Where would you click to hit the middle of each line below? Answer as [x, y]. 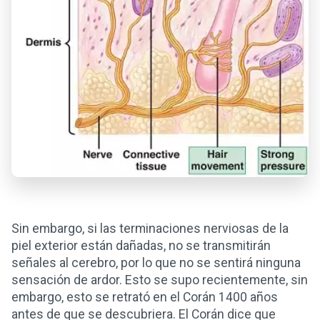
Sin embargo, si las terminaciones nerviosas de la [150, 228]
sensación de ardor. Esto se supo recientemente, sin [160, 280]
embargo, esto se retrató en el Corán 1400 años [145, 297]
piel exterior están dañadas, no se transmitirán [141, 245]
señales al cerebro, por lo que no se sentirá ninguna [156, 262]
